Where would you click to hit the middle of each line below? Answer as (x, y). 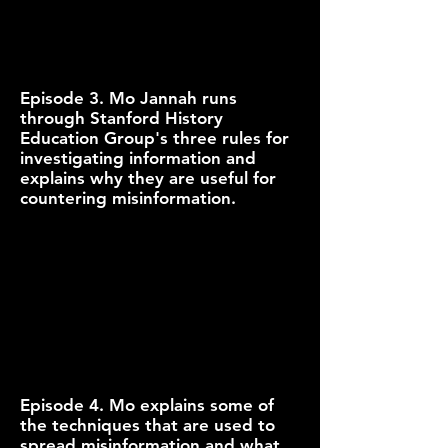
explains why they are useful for (148, 178)
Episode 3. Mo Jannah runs (128, 98)
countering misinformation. (128, 198)
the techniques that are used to (147, 425)
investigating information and (138, 158)
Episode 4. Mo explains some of (147, 405)
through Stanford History (121, 118)
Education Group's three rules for (154, 138)
